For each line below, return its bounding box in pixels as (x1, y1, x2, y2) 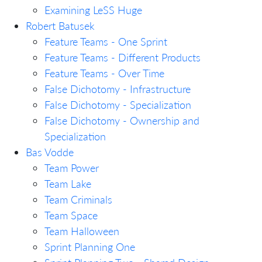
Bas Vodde (26, 145, 74, 158)
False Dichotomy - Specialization (44, 98, 191, 111)
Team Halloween (44, 224, 119, 237)
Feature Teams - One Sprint (44, 35, 167, 48)
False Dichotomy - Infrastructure (44, 82, 191, 95)
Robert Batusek (26, 19, 95, 32)
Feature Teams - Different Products (44, 50, 201, 64)
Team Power (44, 161, 99, 174)
